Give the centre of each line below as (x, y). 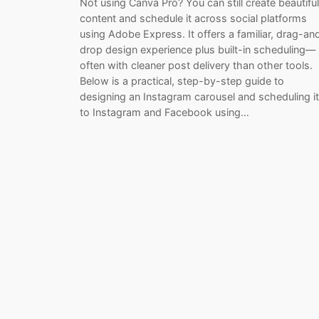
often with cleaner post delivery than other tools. (196, 66)
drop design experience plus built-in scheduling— (198, 50)
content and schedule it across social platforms (193, 19)
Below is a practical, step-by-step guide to (182, 81)
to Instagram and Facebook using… (164, 113)
